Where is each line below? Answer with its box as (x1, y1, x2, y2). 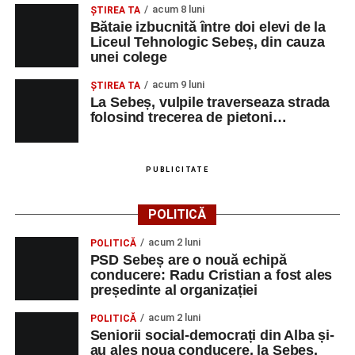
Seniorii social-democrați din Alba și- (90, 327, 334, 343)
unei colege (90, 49, 167, 65)
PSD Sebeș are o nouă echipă (90, 252, 287, 268)
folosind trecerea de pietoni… (90, 109, 287, 125)
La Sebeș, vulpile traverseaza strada (90, 94, 330, 110)
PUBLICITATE (146, 166, 209, 174)
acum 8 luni (151, 3, 204, 15)
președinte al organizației (90, 282, 258, 298)
